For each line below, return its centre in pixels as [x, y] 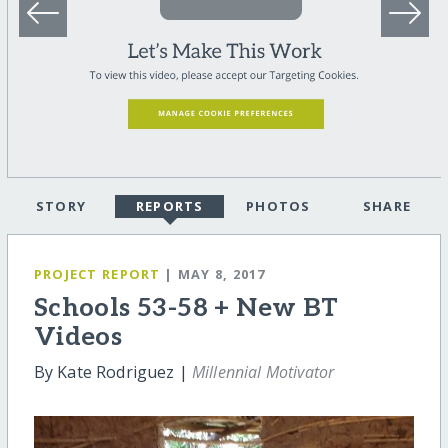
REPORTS [169, 206]
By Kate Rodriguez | [112, 372]
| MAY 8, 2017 [215, 274]
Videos [78, 338]
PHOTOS [278, 206]
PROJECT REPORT [97, 274]
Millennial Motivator [263, 372]
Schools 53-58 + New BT [186, 309]
